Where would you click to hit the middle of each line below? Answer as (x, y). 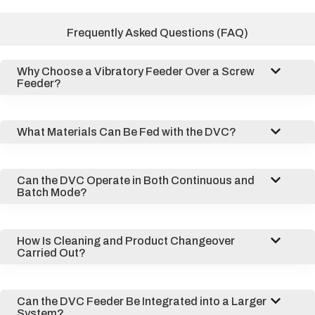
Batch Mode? (52, 192)
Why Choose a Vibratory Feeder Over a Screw (136, 71)
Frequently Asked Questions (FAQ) (157, 32)
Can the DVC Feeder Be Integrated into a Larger (142, 301)
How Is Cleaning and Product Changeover (126, 240)
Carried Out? (51, 252)
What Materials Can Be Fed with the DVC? (127, 131)
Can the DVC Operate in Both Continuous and (136, 180)
